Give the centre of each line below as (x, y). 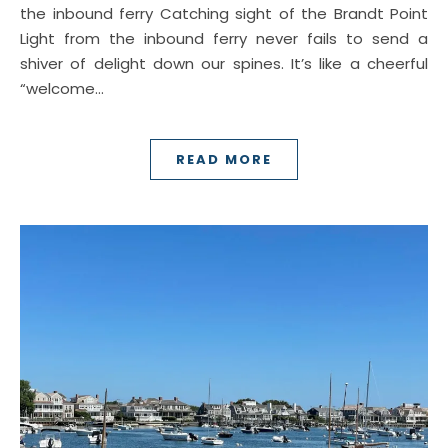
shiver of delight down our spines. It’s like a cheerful (224, 63)
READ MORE (224, 159)
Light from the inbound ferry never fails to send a (224, 38)
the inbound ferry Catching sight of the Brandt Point (224, 13)
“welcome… (62, 88)
